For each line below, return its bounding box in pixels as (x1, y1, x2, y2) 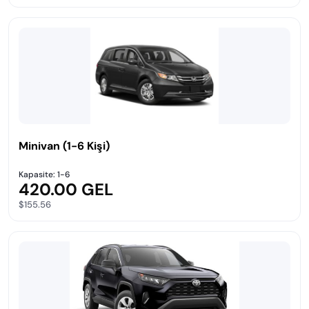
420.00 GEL (19, 179, 113, 200)
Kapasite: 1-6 (19, 169, 70, 180)
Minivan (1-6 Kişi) (19, 139, 110, 153)
